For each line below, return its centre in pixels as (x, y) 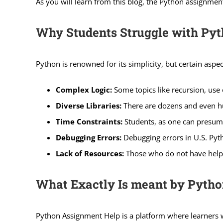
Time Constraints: (89, 121)
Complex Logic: (84, 89)
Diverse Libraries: (88, 105)
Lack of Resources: (90, 153)
